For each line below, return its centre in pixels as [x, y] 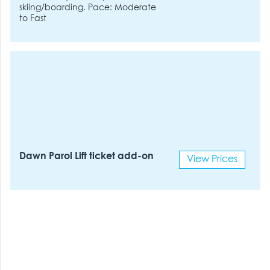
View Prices [212, 159]
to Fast [33, 18]
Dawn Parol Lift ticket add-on [87, 156]
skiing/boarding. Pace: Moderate [88, 8]
